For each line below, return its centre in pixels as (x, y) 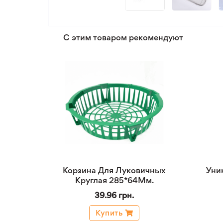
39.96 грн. (114, 195)
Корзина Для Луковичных (114, 170)
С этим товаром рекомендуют (123, 37)
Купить (109, 213)
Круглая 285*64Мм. (114, 180)
